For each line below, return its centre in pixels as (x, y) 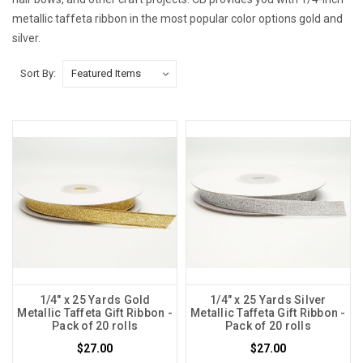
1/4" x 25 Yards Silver (268, 300)
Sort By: (38, 73)
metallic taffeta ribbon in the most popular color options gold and (177, 19)
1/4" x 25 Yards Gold (95, 300)
